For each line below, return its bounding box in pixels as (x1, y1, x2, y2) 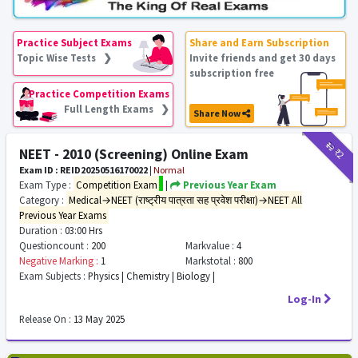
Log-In (288, 292, 321, 306)
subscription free (189, 66, 274, 79)
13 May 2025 (71, 312, 125, 325)
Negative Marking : (19, 254, 98, 267)
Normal (153, 164, 185, 176)
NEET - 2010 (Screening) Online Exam (19, 145, 249, 163)
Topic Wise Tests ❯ (16, 51, 112, 64)
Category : (19, 193, 64, 206)
